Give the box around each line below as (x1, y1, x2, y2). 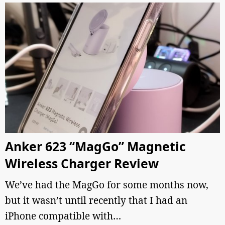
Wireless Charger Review (5, 155, 159, 172)
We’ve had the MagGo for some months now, (5, 178, 208, 191)
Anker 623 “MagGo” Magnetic (5, 138, 186, 155)
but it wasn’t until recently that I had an (5, 194, 187, 207)
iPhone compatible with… (5, 209, 121, 222)
